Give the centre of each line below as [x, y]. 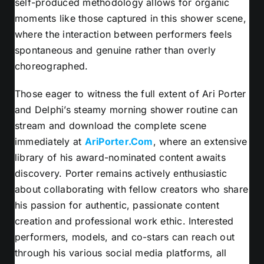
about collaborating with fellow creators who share [131, 189]
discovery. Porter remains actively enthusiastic [121, 173]
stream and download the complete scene [111, 125]
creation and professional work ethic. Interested [124, 221]
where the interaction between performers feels [123, 34]
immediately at [50, 141]
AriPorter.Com [119, 141]
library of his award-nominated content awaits [120, 157]
